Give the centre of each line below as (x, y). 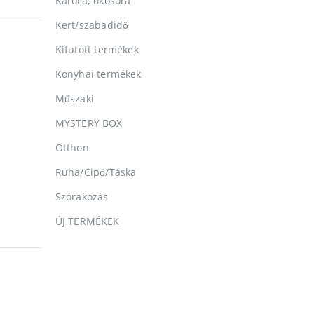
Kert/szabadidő (92, 25)
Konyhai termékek (98, 74)
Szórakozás (82, 197)
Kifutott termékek (97, 50)
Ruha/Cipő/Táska (96, 172)
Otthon (72, 148)
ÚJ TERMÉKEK (87, 221)
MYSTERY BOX (89, 123)
